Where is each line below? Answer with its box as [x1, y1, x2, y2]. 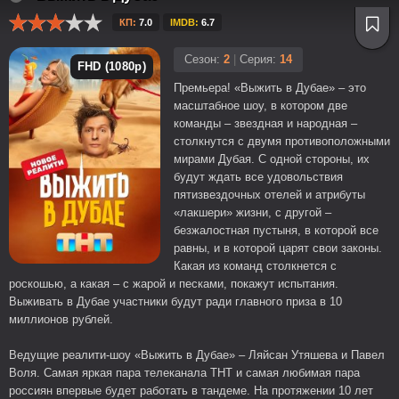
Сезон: [184, 53, 224, 66]
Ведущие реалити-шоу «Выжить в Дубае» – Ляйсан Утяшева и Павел [9, 348, 385, 362]
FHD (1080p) [77, 60, 146, 73]
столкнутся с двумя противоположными [174, 134, 390, 148]
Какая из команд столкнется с [174, 259, 337, 273]
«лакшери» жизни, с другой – [174, 206, 331, 219]
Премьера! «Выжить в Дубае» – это [174, 81, 366, 94]
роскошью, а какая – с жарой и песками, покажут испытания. [9, 277, 338, 290]
